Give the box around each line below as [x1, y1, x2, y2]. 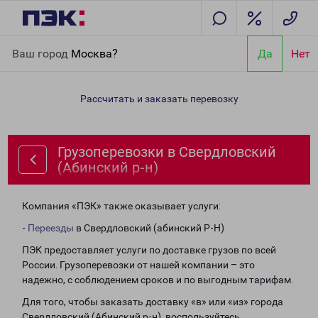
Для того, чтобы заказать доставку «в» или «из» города [22, 296, 283, 307]
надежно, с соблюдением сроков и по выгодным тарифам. [22, 274, 293, 285]
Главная [11, 38, 50, 50]
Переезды [28, 222, 74, 234]
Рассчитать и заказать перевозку [79, 93, 238, 104]
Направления [54, 38, 117, 50]
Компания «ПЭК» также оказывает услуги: [22, 200, 221, 212]
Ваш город [12, 46, 71, 60]
